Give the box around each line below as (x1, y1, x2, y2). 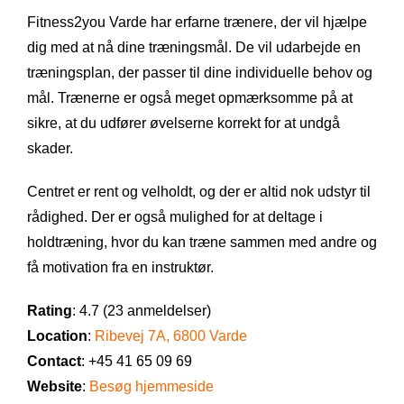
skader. (27, 140, 73, 156)
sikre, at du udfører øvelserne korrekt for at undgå (27, 115, 340, 131)
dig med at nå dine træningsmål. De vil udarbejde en (27, 39, 361, 55)
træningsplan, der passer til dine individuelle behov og (27, 64, 372, 80)
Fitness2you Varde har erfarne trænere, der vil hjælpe (27, 14, 367, 30)
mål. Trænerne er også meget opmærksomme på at (27, 89, 353, 106)
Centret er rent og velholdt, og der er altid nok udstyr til (27, 183, 371, 199)
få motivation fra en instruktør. (27, 259, 214, 275)
